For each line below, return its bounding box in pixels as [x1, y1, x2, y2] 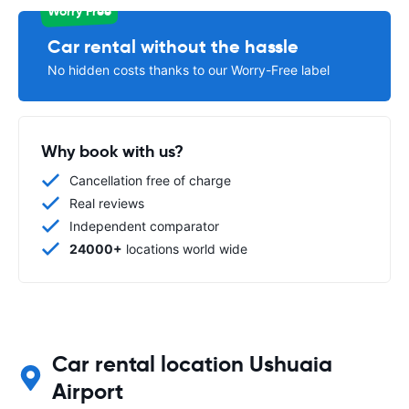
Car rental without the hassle [47, 34, 299, 58]
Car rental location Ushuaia [51, 350, 332, 378]
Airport [51, 377, 123, 405]
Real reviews [69, 194, 144, 211]
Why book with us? [41, 140, 184, 162]
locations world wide [122, 240, 247, 257]
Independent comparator [69, 217, 219, 234]
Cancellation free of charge [69, 172, 231, 188]
